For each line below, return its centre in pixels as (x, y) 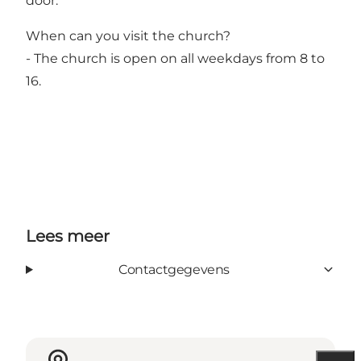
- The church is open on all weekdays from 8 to (175, 58)
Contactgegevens (174, 269)
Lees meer (68, 236)
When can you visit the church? (128, 35)
